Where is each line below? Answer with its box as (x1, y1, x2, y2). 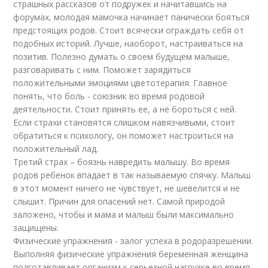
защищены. (13, 222, 59, 233)
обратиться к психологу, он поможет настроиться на (13, 130, 234, 141)
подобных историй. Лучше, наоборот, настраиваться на (13, 38, 243, 49)
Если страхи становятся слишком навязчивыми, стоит (13, 117, 236, 128)
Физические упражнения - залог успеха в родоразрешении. (13, 235, 254, 246)
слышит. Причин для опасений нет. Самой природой (13, 196, 226, 207)
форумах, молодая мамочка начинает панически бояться (13, 11, 250, 23)
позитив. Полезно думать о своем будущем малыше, (13, 51, 230, 62)
